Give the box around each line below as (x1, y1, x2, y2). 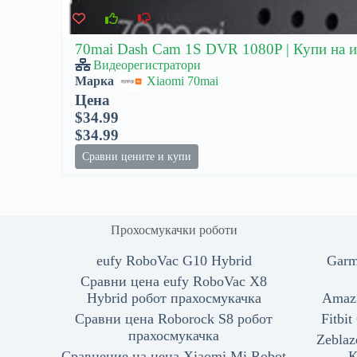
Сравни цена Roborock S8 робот (75, 311, 273, 328)
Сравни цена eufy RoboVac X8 (80, 273, 268, 290)
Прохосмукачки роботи (110, 223, 237, 237)
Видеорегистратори (93, 58, 202, 73)
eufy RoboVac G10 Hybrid (96, 253, 252, 269)
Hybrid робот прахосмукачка (86, 290, 261, 307)
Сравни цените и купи (82, 151, 192, 163)
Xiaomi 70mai (147, 74, 219, 88)
